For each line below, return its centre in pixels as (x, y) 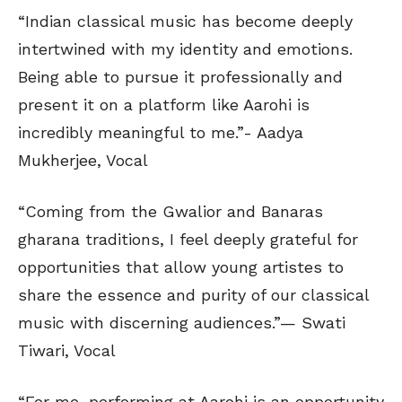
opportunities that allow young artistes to (181, 267)
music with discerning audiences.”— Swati (182, 323)
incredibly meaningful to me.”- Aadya (161, 133)
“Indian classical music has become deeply (185, 22)
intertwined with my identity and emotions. (185, 49)
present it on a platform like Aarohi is (164, 105)
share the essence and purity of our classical (193, 295)
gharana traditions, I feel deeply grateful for (188, 240)
